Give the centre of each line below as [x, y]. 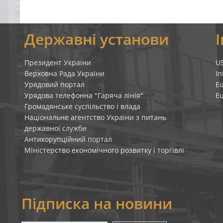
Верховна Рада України [64, 73]
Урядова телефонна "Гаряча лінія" [84, 95]
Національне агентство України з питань [95, 117]
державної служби [55, 128]
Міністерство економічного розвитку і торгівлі [104, 150]
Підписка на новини [97, 203]
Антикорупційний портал [68, 139]
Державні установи [96, 39]
